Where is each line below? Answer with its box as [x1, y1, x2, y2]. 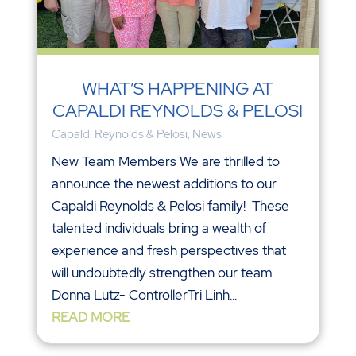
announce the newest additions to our [51, 175, 277, 193]
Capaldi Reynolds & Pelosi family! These [51, 197, 289, 215]
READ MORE [51, 308, 130, 327]
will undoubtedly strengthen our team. [51, 264, 275, 282]
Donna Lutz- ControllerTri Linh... [51, 286, 237, 304]
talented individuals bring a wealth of [51, 219, 266, 238]
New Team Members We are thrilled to [51, 153, 280, 171]
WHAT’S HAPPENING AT [82, 77, 274, 101]
